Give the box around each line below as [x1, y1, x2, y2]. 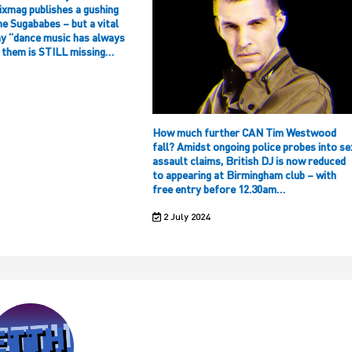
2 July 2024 [160, 211, 210, 223]
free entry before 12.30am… [152, 182, 285, 196]
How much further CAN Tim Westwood [152, 126, 336, 140]
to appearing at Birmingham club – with [152, 168, 336, 182]
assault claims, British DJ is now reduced [152, 154, 346, 168]
